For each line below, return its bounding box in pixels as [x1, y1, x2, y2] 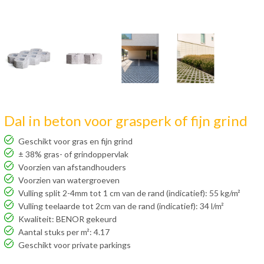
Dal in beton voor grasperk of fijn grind [4, 112, 247, 129]
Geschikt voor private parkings [18, 240, 131, 250]
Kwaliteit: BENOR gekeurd [18, 214, 117, 224]
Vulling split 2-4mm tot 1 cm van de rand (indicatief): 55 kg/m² [18, 188, 240, 198]
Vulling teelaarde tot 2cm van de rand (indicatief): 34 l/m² [18, 201, 224, 211]
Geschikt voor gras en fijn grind [18, 136, 133, 146]
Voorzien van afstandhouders [18, 162, 126, 172]
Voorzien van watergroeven [18, 175, 120, 185]
